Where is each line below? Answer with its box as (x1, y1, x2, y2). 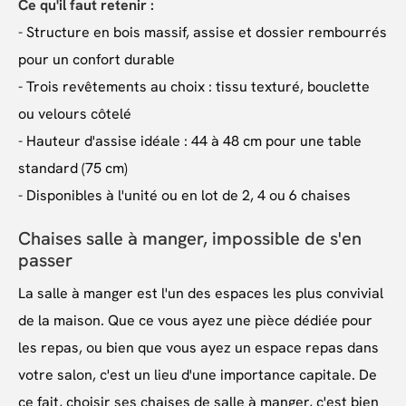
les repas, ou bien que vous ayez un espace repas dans (18, 338, 379, 358)
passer (18, 248, 72, 273)
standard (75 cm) (18, 159, 128, 179)
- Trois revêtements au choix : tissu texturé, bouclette (18, 77, 370, 97)
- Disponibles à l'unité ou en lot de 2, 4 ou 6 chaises (18, 186, 351, 206)
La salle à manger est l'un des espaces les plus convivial (18, 284, 383, 304)
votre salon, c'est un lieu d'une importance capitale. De (18, 365, 377, 385)
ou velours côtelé (18, 104, 131, 124)
